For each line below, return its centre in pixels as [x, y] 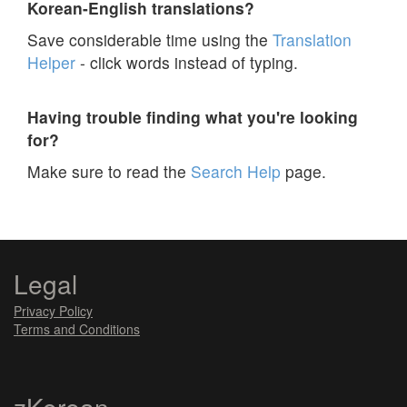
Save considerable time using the [150, 40]
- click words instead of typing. [187, 62]
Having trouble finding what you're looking [193, 117]
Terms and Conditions [77, 328]
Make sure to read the [109, 171]
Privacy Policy [53, 310]
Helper [51, 62]
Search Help [236, 171]
